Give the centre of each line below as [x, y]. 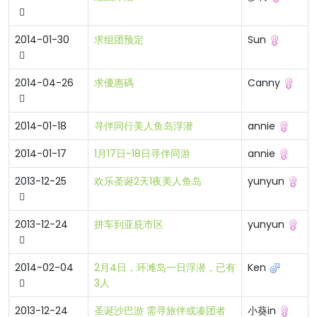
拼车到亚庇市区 [129, 224]
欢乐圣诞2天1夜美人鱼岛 [148, 181]
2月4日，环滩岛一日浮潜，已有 [165, 267]
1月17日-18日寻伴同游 [142, 154]
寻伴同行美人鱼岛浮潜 [144, 126]
